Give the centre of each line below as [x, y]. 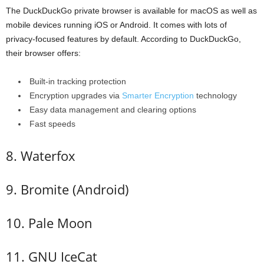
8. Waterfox [41, 156]
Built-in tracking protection [78, 82]
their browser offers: [43, 53]
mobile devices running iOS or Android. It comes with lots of [116, 25]
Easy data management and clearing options [113, 110]
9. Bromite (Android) [67, 189]
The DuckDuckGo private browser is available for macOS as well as [131, 11]
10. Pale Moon [49, 223]
